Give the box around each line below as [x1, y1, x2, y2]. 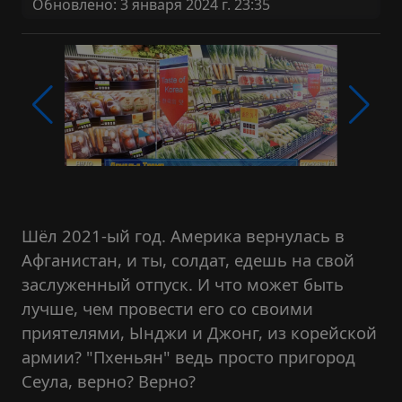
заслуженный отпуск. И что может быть [22, 273, 344, 295]
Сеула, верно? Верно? [22, 370, 196, 392]
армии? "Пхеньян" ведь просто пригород [22, 345, 355, 368]
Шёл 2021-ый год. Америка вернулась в [22, 224, 345, 247]
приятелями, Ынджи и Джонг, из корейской [22, 321, 377, 344]
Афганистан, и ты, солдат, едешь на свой [22, 249, 354, 271]
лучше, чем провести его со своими [22, 297, 313, 319]
